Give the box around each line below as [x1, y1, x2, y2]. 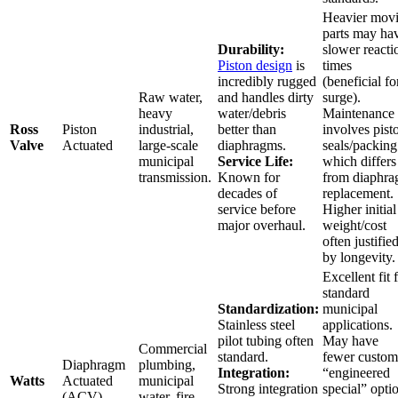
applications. [322, 316, 393, 332]
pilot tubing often [218, 332, 314, 348]
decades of [218, 185, 277, 201]
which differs [322, 153, 396, 169]
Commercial [139, 340, 207, 356]
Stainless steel [218, 316, 295, 332]
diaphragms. [218, 137, 286, 153]
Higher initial [322, 201, 396, 217]
